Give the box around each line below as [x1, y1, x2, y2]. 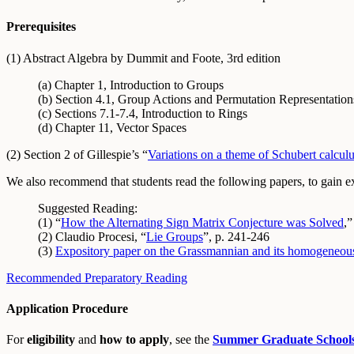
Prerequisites [6, 20, 76, 34]
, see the [169, 333, 213, 347]
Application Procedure [6, 301, 128, 315]
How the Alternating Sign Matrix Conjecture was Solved [61, 215, 344, 229]
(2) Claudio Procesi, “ [38, 229, 146, 243]
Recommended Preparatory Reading [6, 270, 187, 284]
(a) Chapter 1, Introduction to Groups [38, 77, 227, 92]
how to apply [100, 333, 169, 347]
